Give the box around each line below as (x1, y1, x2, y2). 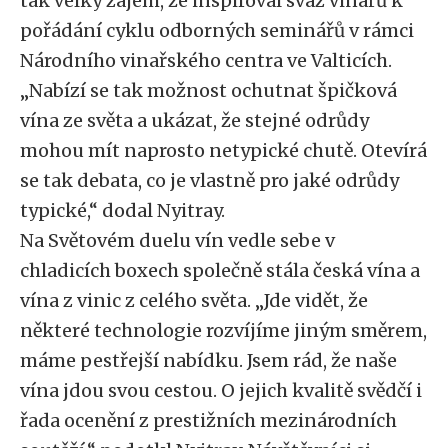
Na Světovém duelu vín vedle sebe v (20, 229, 335, 252)
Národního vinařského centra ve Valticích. (20, 49, 392, 72)
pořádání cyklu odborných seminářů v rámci (20, 19, 414, 42)
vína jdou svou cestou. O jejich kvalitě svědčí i (20, 379, 422, 402)
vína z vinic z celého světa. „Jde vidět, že (20, 289, 368, 312)
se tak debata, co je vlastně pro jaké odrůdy (20, 169, 399, 192)
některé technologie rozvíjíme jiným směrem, (20, 319, 427, 342)
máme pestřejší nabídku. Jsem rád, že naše (20, 349, 397, 372)
